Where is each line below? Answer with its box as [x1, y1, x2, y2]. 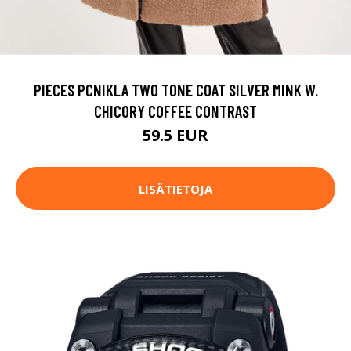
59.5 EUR [143, 125, 208, 147]
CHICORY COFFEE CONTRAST [94, 101, 257, 121]
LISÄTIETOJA [139, 180, 212, 197]
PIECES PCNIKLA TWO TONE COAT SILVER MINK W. [33, 80, 318, 100]
